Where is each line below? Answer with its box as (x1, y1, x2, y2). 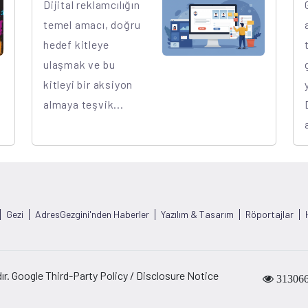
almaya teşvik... (43, 97, 124, 111)
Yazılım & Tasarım (161, 208, 234, 220)
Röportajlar (245, 208, 294, 220)
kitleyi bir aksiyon (43, 77, 133, 91)
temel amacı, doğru (43, 17, 141, 31)
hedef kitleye (43, 37, 109, 51)
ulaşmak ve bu (43, 57, 115, 71)
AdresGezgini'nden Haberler (35, 208, 149, 220)
